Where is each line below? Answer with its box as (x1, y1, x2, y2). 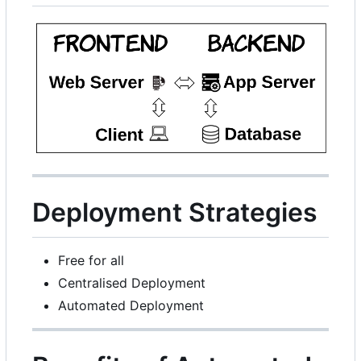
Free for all (58, 251, 124, 268)
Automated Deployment (58, 297, 204, 313)
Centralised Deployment (58, 274, 205, 291)
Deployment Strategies (32, 197, 317, 228)
